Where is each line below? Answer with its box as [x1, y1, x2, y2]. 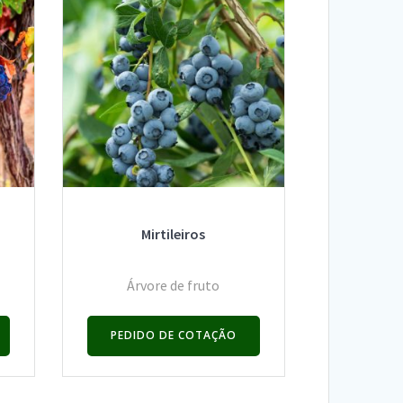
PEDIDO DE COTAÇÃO [110, 327, 237, 344]
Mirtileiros [141, 224, 206, 243]
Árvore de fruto [127, 276, 220, 295]
